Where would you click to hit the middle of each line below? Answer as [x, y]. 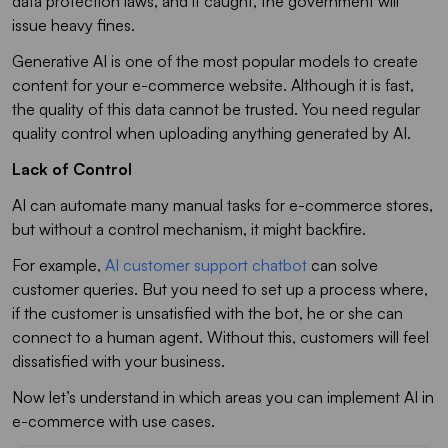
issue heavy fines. [73, 24]
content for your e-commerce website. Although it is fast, [213, 84]
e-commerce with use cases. [113, 420]
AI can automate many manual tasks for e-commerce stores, [222, 204]
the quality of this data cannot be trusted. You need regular [216, 108]
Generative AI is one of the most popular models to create [215, 60]
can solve [342, 264]
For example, [58, 264]
